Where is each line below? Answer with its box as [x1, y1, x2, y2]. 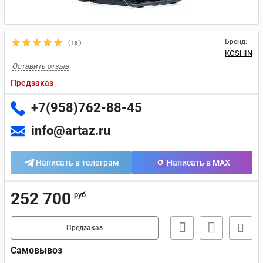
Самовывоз [11, 245, 62, 256]
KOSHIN [225, 49, 252, 58]
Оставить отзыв [12, 62, 69, 70]
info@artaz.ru [31, 123, 110, 138]
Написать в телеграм [36, 158, 119, 167]
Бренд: [225, 38, 247, 46]
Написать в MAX [167, 158, 230, 167]
